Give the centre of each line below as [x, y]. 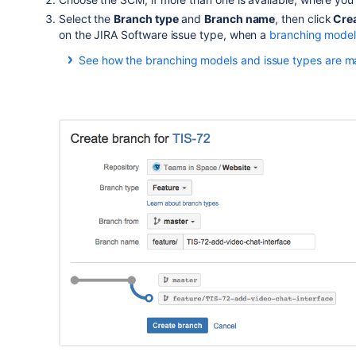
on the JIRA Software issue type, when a [164, 34]
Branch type [146, 18]
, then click [303, 18]
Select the [86, 18]
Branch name [240, 18]
